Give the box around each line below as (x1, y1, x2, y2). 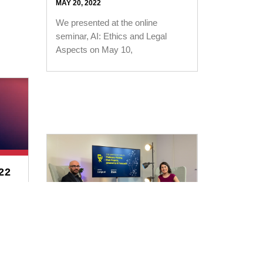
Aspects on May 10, (56, 45, 133, 55)
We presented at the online (56, 18, 158, 28)
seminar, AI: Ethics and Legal (56, 31, 167, 42)
